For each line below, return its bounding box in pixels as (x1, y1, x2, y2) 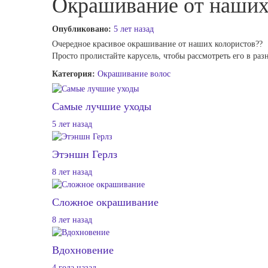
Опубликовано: (52, 24, 114, 33)
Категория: (52, 69, 98, 78)
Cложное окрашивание (52, 196, 159, 208)
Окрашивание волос (98, 69, 170, 78)
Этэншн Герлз (52, 148, 117, 161)
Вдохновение (52, 243, 114, 256)
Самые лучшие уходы (52, 100, 151, 113)
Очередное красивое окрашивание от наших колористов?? (52, 39, 263, 48)
